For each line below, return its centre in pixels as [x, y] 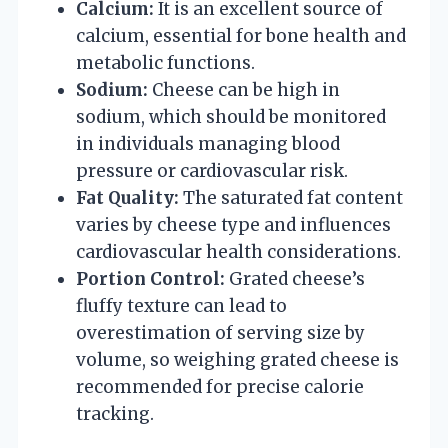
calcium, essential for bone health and [241, 35]
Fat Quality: [127, 197]
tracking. [115, 413]
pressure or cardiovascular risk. [212, 170]
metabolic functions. [165, 62]
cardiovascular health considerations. [238, 251]
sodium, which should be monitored [231, 116]
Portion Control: [150, 278]
